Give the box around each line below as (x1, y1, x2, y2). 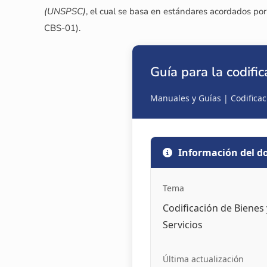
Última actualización (162, 253, 244, 265)
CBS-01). (44, 22, 81, 35)
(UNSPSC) (44, 5, 86, 18)
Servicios (162, 218, 203, 232)
